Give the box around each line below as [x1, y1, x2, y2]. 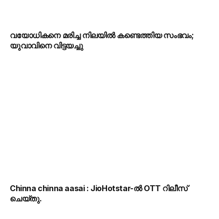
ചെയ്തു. [10, 194, 42, 204]
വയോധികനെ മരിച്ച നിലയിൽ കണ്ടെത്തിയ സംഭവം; [10, 30, 194, 40]
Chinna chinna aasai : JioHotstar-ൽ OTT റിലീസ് [10, 183, 188, 194]
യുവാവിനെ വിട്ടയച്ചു [10, 40, 83, 50]
